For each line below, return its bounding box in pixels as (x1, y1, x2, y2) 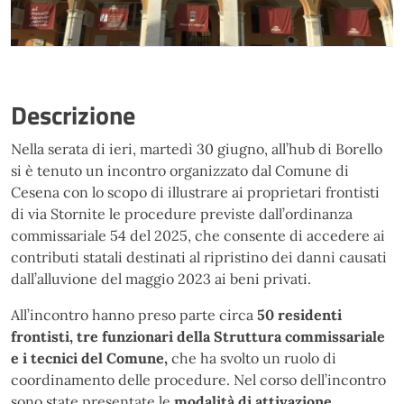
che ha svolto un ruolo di (168, 348, 336, 367)
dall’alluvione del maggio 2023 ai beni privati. (11, 269, 311, 288)
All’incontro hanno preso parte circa (11, 305, 257, 324)
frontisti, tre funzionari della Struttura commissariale (11, 326, 385, 345)
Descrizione (11, 95, 135, 134)
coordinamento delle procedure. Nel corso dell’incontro (11, 370, 386, 389)
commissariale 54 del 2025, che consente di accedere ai (11, 225, 385, 244)
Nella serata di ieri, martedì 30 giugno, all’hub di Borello (11, 139, 382, 158)
